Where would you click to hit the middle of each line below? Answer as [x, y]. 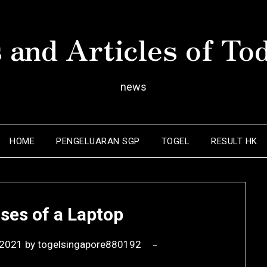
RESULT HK [234, 141]
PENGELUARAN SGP [98, 141]
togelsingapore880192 [90, 245]
